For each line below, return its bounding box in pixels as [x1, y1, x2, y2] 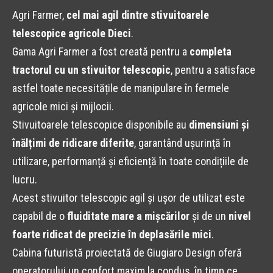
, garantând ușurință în [134, 136, 231, 150]
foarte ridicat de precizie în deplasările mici [12, 228, 211, 241]
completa [190, 45, 232, 58]
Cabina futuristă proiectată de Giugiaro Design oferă [12, 246, 242, 260]
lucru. [12, 173, 37, 186]
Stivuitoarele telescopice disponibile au [12, 118, 189, 132]
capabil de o [12, 210, 67, 223]
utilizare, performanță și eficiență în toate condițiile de [12, 155, 249, 168]
